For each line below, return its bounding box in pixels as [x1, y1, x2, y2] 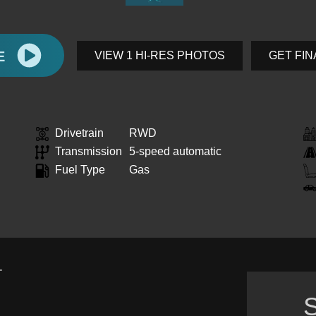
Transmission [55, 145, 122, 157]
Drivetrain [55, 127, 104, 139]
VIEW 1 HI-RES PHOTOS [95, 49, 226, 61]
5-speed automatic [129, 145, 221, 157]
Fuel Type [55, 164, 105, 176]
